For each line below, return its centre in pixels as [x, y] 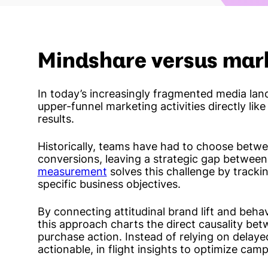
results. [57, 119]
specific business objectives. [109, 184]
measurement [72, 172]
